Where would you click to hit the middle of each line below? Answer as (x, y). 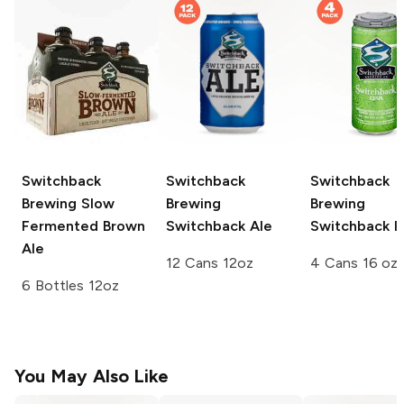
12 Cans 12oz (210, 263)
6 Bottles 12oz (70, 286)
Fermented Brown (83, 226)
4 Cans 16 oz (354, 263)
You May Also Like (92, 376)
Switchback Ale (219, 226)
